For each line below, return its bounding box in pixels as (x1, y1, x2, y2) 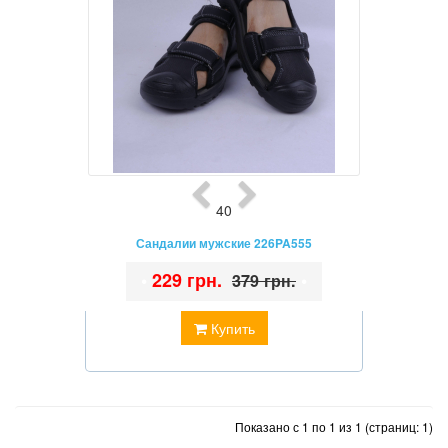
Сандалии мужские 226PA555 (136, 233, 312, 252)
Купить (206, 317, 255, 338)
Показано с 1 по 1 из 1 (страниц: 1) (235, 417, 433, 435)
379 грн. (232, 268, 296, 292)
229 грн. (152, 266, 222, 293)
